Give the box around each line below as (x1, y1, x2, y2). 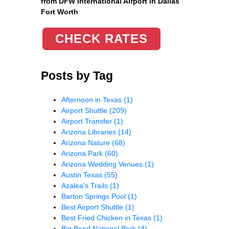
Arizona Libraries (61, 128, 118, 136)
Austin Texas (61, 171, 104, 179)
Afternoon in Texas (61, 96, 124, 104)
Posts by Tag (41, 69, 113, 83)
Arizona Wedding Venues (61, 160, 145, 169)
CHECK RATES (55, 32, 148, 46)
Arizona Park (61, 149, 105, 158)
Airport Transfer (61, 117, 114, 126)
